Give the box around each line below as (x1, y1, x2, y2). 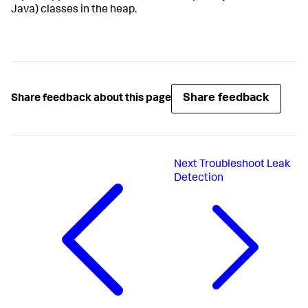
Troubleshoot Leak (199, 159, 290, 171)
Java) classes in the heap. (11, 5, 137, 16)
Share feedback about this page (11, 93, 171, 104)
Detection (173, 173, 223, 185)
